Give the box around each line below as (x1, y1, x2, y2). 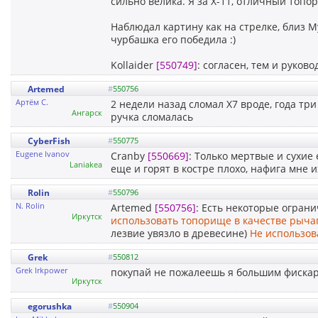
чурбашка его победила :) (111, 32, 236, 46)
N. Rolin (16, 199, 45, 211)
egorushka (28, 300, 72, 312)
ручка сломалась (111, 109, 193, 124)
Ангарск (72, 106, 102, 118)
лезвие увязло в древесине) (111, 226, 250, 240)
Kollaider (111, 57, 156, 72)
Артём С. (16, 96, 48, 107)
